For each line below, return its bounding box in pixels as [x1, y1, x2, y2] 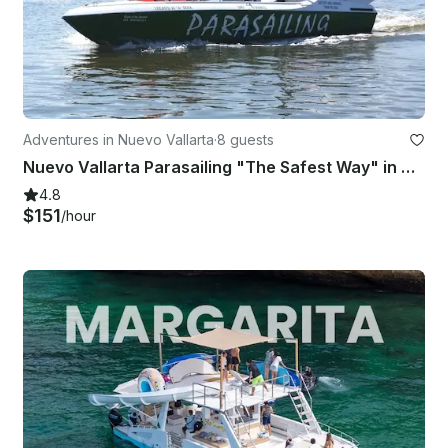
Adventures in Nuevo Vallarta [23, 130, 214, 148]
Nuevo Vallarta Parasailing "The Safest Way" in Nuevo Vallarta [401, 156, 415, 177]
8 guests [217, 130, 274, 148]
